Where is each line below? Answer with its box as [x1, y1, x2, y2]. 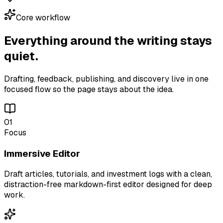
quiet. [4, 48, 38, 64]
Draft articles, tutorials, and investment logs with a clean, [4, 169, 212, 180]
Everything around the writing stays [4, 32, 212, 48]
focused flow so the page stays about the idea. [4, 84, 174, 95]
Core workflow [16, 12, 70, 23]
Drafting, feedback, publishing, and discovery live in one [4, 73, 209, 84]
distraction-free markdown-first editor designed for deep [4, 179, 212, 190]
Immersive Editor [4, 147, 80, 160]
